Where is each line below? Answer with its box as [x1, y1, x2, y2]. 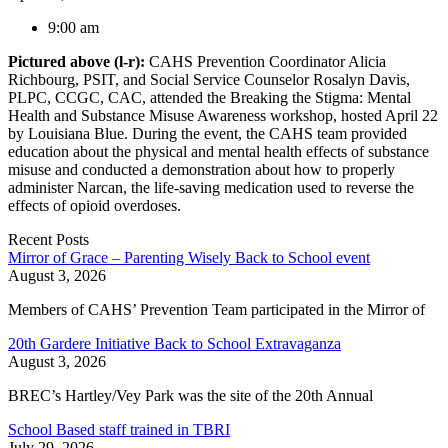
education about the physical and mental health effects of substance [8, 142, 429, 160]
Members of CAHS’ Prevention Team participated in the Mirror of [8, 300, 425, 318]
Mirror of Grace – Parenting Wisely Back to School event [8, 248, 370, 266]
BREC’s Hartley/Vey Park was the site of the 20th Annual [8, 386, 373, 404]
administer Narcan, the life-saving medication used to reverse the [8, 178, 414, 196]
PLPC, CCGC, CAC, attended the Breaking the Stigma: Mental [8, 88, 411, 106]
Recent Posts [8, 230, 89, 248]
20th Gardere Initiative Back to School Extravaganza [8, 334, 341, 352]
